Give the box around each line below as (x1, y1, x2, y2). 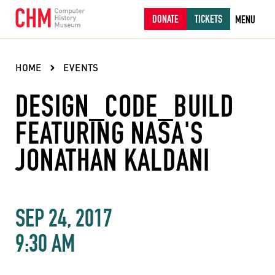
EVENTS (63, 61, 99, 74)
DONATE (152, 12, 179, 26)
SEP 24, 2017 (15, 203, 112, 233)
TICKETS (195, 12, 222, 26)
